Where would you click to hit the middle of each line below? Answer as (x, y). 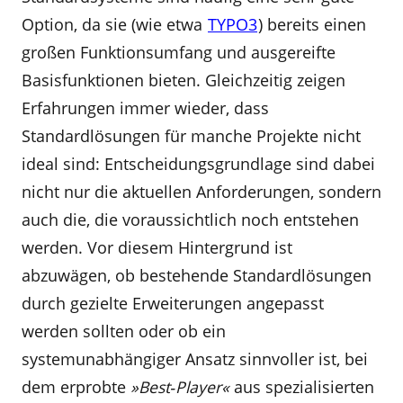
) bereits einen (312, 24)
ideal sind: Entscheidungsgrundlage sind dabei (198, 164)
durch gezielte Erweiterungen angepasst (173, 303)
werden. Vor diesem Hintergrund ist (157, 247)
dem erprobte (76, 387)
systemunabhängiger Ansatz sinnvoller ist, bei (195, 359)
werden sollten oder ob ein (124, 331)
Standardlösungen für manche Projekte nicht (191, 136)
